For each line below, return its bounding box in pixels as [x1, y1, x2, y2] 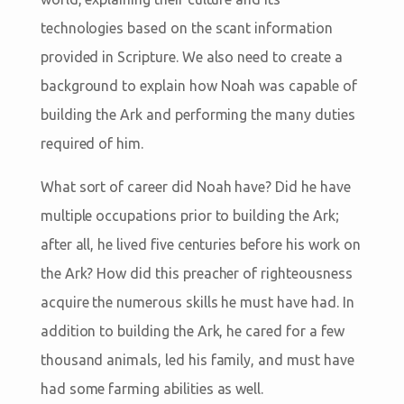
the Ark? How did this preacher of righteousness [40, 264, 353, 281]
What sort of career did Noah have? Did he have [40, 178, 351, 195]
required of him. [40, 134, 144, 151]
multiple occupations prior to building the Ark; [40, 207, 339, 224]
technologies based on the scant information [40, 19, 333, 36]
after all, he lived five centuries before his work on [40, 235, 362, 252]
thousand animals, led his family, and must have [40, 351, 354, 368]
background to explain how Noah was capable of [40, 77, 357, 94]
